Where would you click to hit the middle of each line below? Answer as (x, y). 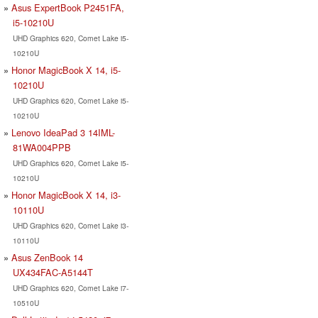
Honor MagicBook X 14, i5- (66, 70)
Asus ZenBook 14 (47, 257)
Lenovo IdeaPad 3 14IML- (63, 132)
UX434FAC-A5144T (53, 272)
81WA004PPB (42, 147)
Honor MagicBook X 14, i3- (66, 194)
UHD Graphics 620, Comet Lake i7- (70, 287)
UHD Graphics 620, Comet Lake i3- (70, 225)
